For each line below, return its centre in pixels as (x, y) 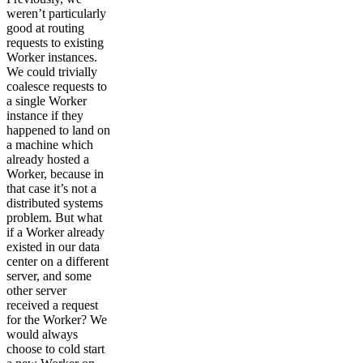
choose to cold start (56, 349)
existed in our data (53, 247)
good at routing (45, 28)
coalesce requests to (57, 87)
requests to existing (55, 43)
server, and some (49, 276)
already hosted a (48, 160)
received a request (52, 305)
